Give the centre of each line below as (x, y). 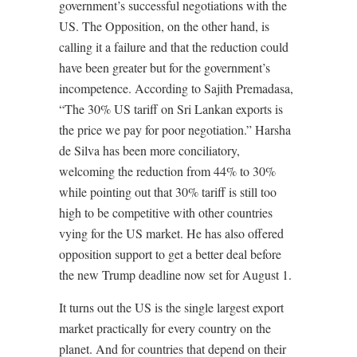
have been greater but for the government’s (165, 67)
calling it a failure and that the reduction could (174, 47)
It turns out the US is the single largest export (171, 307)
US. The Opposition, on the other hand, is (164, 26)
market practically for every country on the (165, 328)
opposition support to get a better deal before (170, 254)
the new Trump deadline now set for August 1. (175, 275)
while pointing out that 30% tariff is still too (168, 192)
